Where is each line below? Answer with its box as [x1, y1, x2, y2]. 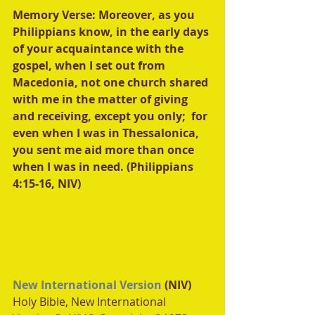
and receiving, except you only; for [13, 108, 210, 124]
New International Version [13, 277, 162, 292]
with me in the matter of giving [13, 91, 191, 107]
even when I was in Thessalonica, [13, 125, 202, 141]
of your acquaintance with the [13, 41, 186, 56]
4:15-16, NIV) [13, 176, 81, 191]
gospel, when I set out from [13, 58, 168, 73]
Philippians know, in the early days [13, 24, 212, 39]
